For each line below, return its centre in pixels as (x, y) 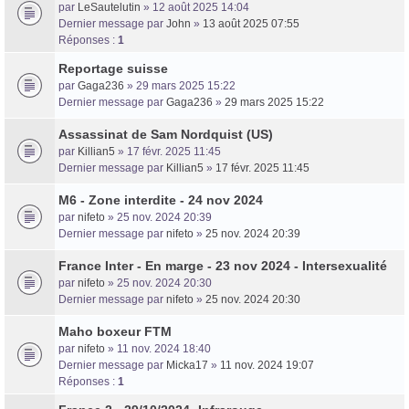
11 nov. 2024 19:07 (267, 365)
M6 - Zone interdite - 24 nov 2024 (161, 199)
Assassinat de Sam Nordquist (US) (166, 134)
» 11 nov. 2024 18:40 (158, 348)
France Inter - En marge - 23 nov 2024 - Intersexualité (223, 265)
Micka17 (187, 365)
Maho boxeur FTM (115, 331)
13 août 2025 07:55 (251, 23)
